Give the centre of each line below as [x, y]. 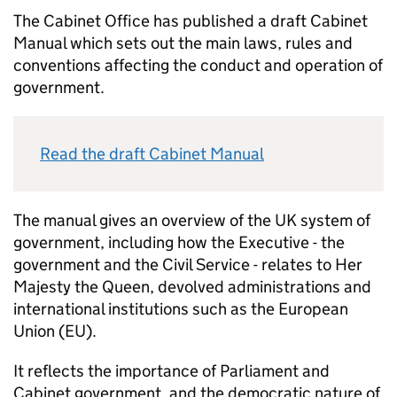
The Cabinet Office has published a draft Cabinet [191, 21]
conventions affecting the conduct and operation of [198, 65]
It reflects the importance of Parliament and [171, 371]
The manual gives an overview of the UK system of [192, 220]
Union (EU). [55, 331]
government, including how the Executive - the [179, 242]
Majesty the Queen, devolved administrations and [192, 287]
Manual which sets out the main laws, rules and [183, 43]
